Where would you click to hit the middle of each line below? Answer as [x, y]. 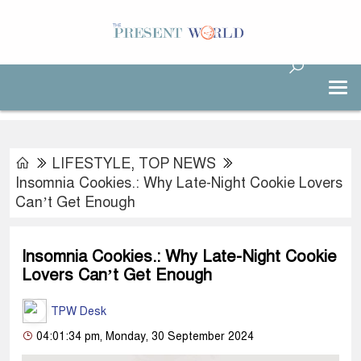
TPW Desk [77, 311]
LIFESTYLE [91, 164]
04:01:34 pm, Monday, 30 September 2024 [143, 336]
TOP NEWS [177, 164]
